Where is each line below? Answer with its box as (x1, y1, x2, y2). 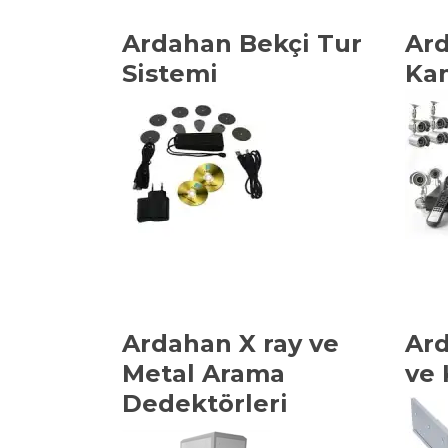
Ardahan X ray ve (122, 329, 339, 358)
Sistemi (122, 59, 218, 88)
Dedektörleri (122, 389, 288, 418)
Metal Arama (122, 359, 285, 388)
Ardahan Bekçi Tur (122, 29, 362, 58)
